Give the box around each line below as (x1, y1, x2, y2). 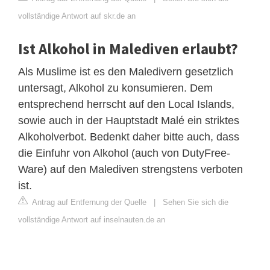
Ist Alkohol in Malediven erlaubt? (18, 39, 238, 58)
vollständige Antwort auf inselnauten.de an (18, 215, 165, 224)
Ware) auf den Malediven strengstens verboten (18, 163, 243, 175)
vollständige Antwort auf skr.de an (18, 11, 136, 20)
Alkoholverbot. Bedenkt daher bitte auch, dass (18, 130, 239, 143)
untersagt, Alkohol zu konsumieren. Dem (18, 81, 213, 94)
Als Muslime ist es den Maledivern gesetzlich (18, 65, 233, 78)
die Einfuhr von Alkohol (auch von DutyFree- (18, 146, 230, 159)
